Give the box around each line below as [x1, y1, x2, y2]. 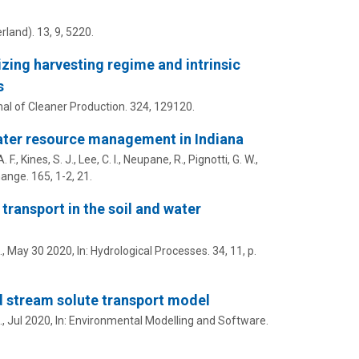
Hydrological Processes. [90, 244, 210, 258]
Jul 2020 [6, 314, 50, 328]
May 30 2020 [6, 244, 72, 258]
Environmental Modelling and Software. [68, 314, 268, 328]
